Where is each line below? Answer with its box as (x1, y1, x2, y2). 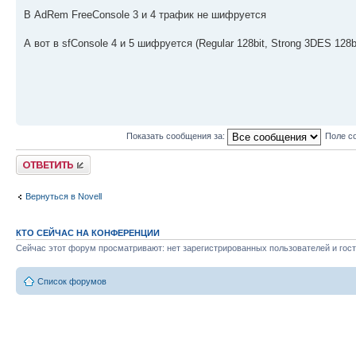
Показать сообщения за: (126, 131, 227, 141)
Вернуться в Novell (25, 191, 102, 201)
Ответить (16, 155, 54, 164)
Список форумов (37, 276, 106, 286)
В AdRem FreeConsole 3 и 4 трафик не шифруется (24, 8, 266, 21)
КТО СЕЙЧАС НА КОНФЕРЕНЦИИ (16, 228, 160, 238)
